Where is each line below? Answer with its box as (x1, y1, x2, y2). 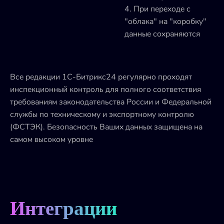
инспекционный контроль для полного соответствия (10, 83, 201, 95)
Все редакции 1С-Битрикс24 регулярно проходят (10, 71, 192, 82)
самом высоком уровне (10, 133, 93, 145)
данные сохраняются (124, 28, 200, 39)
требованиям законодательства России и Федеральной (10, 96, 211, 107)
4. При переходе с (124, 3, 190, 14)
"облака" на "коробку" (124, 15, 206, 27)
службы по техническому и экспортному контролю (10, 108, 194, 120)
